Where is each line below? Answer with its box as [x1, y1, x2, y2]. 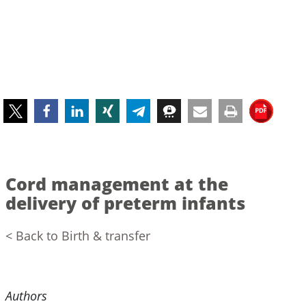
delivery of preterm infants [5, 191, 245, 214]
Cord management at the [5, 171, 228, 195]
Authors [5, 287, 47, 304]
